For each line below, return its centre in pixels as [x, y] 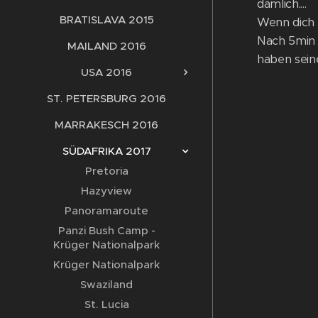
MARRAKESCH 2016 [106, 124]
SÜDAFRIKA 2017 [106, 150]
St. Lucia [106, 304]
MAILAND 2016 [106, 45]
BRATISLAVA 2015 [106, 19]
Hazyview [106, 190]
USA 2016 [106, 72]
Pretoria [106, 170]
